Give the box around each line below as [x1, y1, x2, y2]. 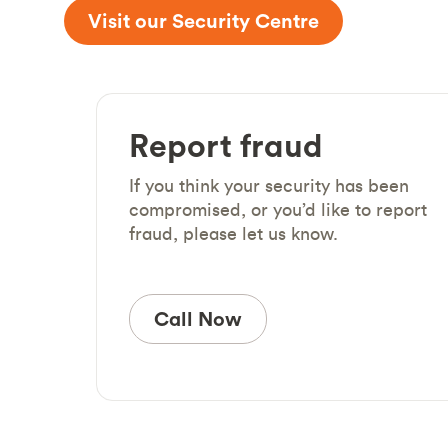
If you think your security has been [129, 174, 409, 197]
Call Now [154, 306, 242, 331]
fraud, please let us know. [129, 222, 338, 245]
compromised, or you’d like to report [129, 198, 427, 221]
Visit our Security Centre [88, 8, 319, 33]
